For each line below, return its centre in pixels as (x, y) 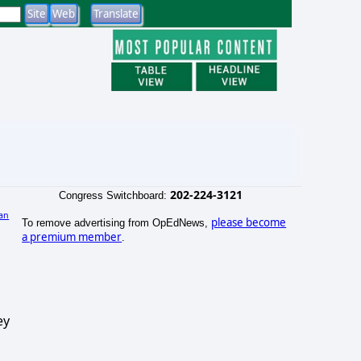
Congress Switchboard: (114, 195)
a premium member (72, 237)
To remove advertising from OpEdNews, (117, 222)
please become (249, 222)
